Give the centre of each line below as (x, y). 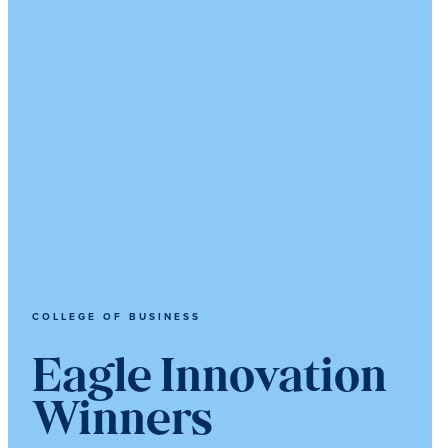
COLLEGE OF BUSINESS (116, 316)
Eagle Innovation (209, 379)
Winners (122, 422)
